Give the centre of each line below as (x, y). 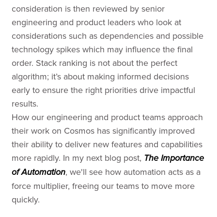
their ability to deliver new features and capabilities (107, 144)
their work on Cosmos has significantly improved (103, 131)
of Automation (39, 172)
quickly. (26, 199)
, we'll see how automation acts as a (133, 172)
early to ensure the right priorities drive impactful (103, 90)
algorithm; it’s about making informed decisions (100, 76)
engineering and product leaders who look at (96, 22)
